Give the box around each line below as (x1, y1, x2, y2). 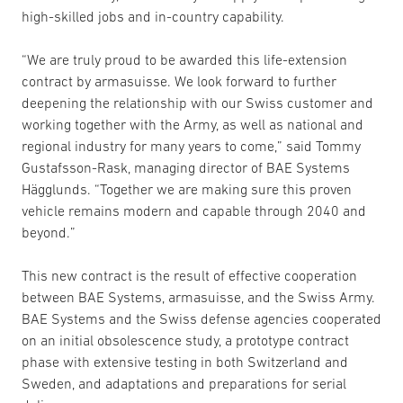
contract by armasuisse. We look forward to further (22, 73, 336, 89)
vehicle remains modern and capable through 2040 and (22, 202, 366, 219)
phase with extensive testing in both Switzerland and (22, 354, 348, 370)
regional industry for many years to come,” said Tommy (22, 138, 361, 154)
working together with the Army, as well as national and (22, 116, 363, 132)
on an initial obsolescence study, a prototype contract (22, 332, 349, 348)
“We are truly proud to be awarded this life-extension (22, 51, 347, 67)
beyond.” (22, 224, 76, 240)
